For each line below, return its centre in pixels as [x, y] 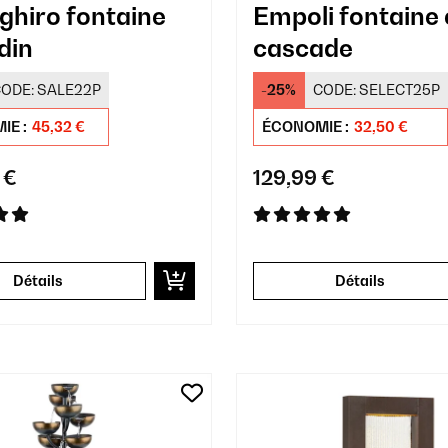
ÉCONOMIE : [306, 126]
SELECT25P [399, 89]
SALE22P [69, 89]
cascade [302, 47]
